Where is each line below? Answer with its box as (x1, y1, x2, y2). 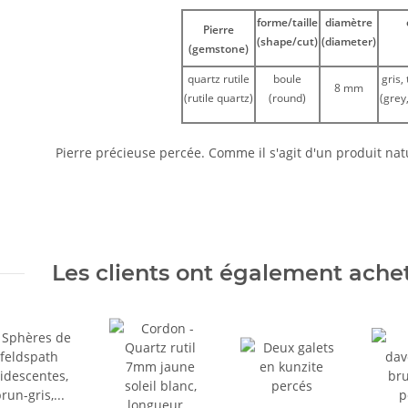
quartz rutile (187, 71, 250, 87)
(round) (268, 90, 306, 107)
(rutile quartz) (183, 90, 253, 107)
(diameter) (321, 34, 376, 50)
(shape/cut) (256, 34, 318, 50)
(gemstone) (188, 41, 249, 57)
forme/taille (256, 15, 318, 31)
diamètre (324, 15, 372, 31)
